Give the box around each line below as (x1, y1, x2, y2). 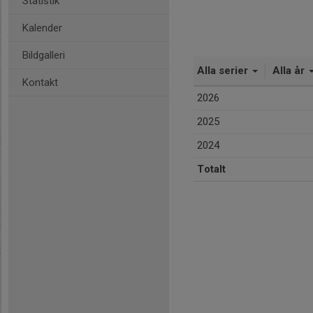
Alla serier (197, 64, 251, 77)
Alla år (272, 64, 307, 77)
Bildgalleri (22, 49, 65, 61)
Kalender (22, 22, 62, 34)
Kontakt (22, 76, 58, 89)
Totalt (197, 163, 226, 175)
